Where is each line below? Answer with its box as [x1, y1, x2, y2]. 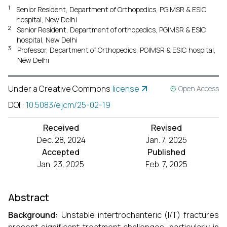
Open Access [178, 84, 219, 93]
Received [43, 122, 79, 133]
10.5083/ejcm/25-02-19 [26, 99, 110, 110]
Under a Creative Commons [8, 83, 110, 94]
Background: [8, 209, 58, 220]
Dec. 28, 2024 [36, 134, 86, 145]
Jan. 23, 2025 [37, 159, 84, 170]
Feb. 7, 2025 [145, 159, 187, 170]
